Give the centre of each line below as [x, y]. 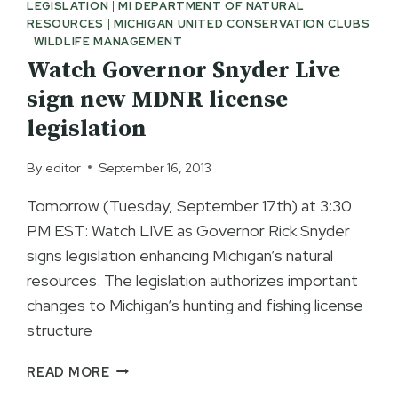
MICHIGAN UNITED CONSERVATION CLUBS [242, 23]
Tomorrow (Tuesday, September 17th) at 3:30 [190, 205]
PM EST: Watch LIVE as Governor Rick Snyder [189, 230]
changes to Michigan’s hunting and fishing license [195, 305]
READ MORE [68, 371]
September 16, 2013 [155, 167]
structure [60, 330]
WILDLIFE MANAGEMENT [108, 41]
